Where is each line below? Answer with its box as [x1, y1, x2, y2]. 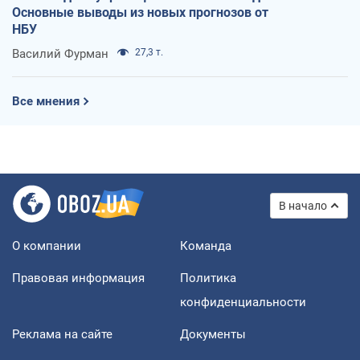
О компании [12, 238, 81, 253]
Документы [180, 326, 246, 342]
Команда [180, 238, 231, 253]
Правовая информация [12, 270, 145, 285]
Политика [180, 270, 236, 285]
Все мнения [12, 93, 80, 108]
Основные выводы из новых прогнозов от [12, 4, 268, 20]
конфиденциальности [180, 294, 306, 309]
